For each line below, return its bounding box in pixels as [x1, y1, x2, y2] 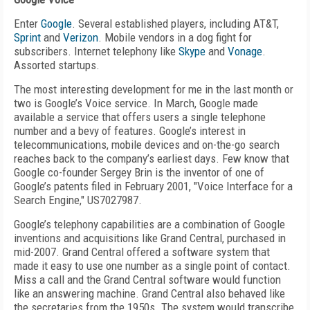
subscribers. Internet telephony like [14, 44, 179, 58]
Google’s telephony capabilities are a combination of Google [14, 217, 285, 231]
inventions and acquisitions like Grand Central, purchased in [14, 231, 286, 245]
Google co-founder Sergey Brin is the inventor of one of [14, 165, 264, 179]
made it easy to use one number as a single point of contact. [14, 259, 291, 273]
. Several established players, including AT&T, [72, 17, 279, 30]
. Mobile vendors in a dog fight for [98, 30, 252, 44]
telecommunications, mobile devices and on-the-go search [14, 138, 280, 152]
